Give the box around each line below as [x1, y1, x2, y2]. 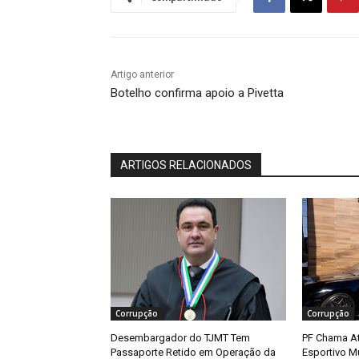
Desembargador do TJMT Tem [111, 332, 250, 345]
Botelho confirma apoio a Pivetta [111, 86, 284, 101]
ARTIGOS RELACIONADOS [120, 159, 252, 172]
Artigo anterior [111, 69, 174, 81]
